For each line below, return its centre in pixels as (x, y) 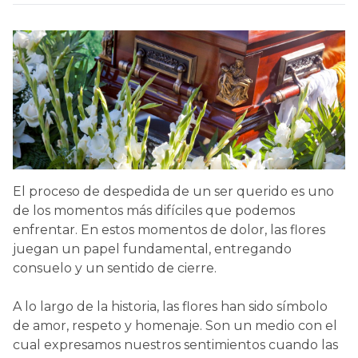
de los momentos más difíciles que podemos (154, 210)
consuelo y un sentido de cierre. (115, 268)
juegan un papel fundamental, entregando (152, 249)
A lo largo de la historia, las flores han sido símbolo (170, 306)
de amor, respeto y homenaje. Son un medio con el (175, 325)
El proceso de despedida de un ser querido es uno (173, 191)
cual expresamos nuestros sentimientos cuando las (175, 344)
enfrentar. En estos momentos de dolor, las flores (169, 229)
